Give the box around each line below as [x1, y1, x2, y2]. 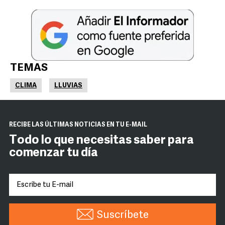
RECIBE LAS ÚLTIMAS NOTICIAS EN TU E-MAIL [9, 122, 147, 129]
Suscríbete [96, 210, 149, 221]
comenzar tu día [9, 147, 98, 160]
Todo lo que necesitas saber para [9, 135, 194, 147]
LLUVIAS [54, 82, 82, 89]
